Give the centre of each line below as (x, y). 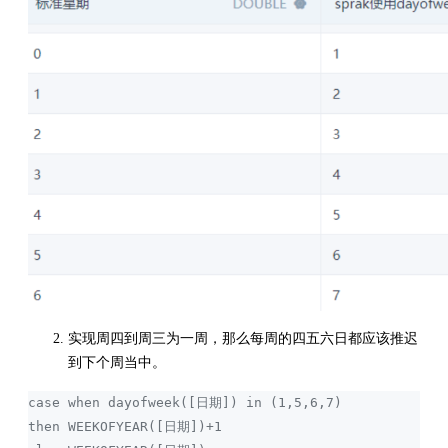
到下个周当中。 (117, 362)
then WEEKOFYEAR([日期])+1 (129, 426)
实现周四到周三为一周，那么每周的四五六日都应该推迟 (243, 338)
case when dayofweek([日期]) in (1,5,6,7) (189, 402)
